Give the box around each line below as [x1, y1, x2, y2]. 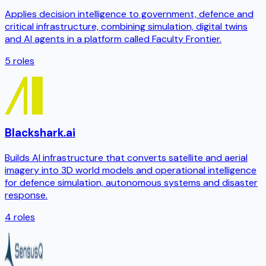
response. [5, 189, 47, 201]
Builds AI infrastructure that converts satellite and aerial [5, 151, 248, 164]
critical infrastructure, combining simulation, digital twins [5, 20, 248, 33]
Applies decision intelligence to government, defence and [5, 7, 254, 20]
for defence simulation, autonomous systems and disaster [5, 176, 258, 189]
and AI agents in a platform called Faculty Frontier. [5, 32, 221, 45]
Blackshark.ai [5, 125, 75, 141]
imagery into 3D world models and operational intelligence [5, 164, 256, 176]
